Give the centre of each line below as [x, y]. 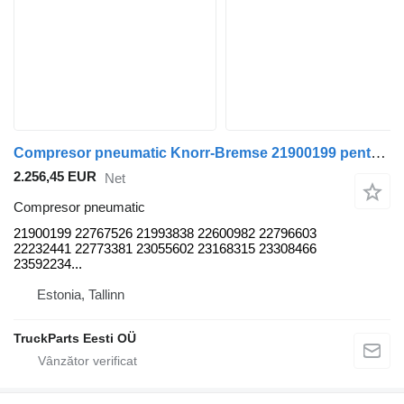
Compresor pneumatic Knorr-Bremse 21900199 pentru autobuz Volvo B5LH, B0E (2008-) [378, 153]
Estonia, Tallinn [81, 295]
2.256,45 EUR [55, 177]
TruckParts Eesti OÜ [75, 339]
